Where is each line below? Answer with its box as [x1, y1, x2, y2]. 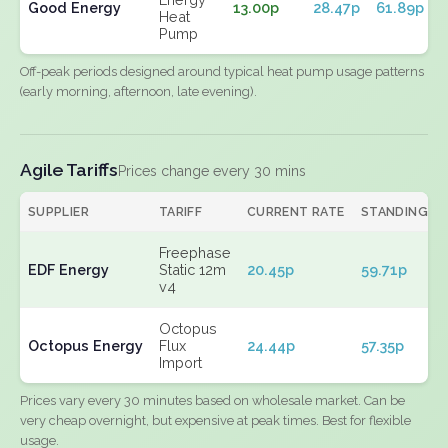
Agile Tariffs [20, 159, 118, 180]
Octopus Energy [28, 337, 143, 354]
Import [159, 354, 202, 371]
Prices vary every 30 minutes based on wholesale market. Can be [20, 393, 405, 408]
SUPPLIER [28, 204, 89, 219]
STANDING [361, 204, 428, 219]
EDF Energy [28, 261, 109, 278]
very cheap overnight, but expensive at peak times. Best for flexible [20, 413, 411, 428]
